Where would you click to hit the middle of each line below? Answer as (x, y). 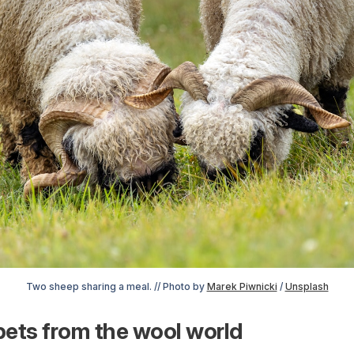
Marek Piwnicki (242, 286)
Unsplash (307, 286)
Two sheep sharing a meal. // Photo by (116, 286)
